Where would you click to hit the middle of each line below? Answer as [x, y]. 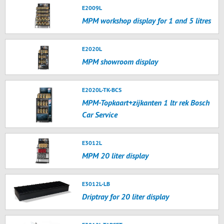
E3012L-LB [96, 184]
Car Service [100, 114]
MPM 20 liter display [115, 155]
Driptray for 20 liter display [126, 196]
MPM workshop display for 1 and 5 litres [147, 20]
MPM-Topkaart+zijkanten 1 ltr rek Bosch [146, 102]
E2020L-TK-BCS [102, 90]
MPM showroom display [120, 61]
